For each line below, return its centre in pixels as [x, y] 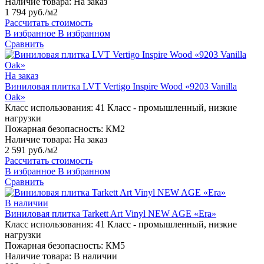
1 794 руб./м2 [31, 12]
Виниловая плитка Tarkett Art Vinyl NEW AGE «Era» [110, 214]
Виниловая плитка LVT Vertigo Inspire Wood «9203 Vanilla [121, 87]
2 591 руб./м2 [31, 150]
